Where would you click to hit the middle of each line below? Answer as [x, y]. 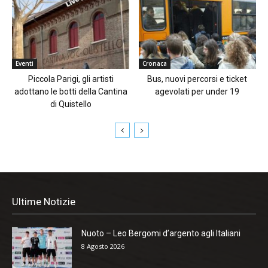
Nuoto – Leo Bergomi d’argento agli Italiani [161, 234]
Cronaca [154, 64]
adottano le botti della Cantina [71, 92]
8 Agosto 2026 [103, 246]
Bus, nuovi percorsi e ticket [197, 79]
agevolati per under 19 [197, 92]
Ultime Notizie [44, 202]
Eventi [25, 64]
